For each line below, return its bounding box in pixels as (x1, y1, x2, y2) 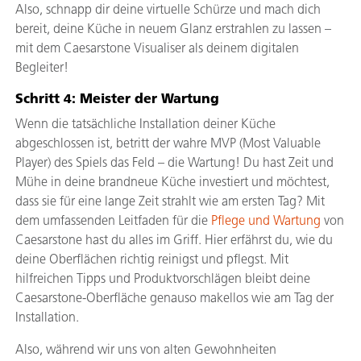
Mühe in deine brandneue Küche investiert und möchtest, (15, 174, 330, 189)
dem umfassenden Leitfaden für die (15, 213, 211, 228)
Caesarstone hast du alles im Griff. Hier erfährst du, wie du (15, 232, 333, 247)
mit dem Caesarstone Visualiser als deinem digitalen (15, 40, 299, 56)
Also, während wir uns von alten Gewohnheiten (15, 342, 276, 357)
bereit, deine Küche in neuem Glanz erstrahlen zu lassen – (15, 21, 331, 36)
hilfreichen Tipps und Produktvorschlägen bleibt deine (15, 271, 310, 286)
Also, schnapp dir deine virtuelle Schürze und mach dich (15, 2, 321, 17)
